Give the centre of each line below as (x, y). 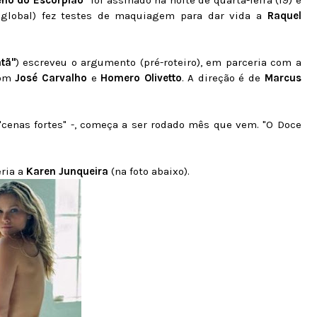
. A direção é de (223, 78)
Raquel (284, 16)
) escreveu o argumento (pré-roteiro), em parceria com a (158, 62)
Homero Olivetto (141, 78)
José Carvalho (53, 78)
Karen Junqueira (69, 171)
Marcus (283, 78)
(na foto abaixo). (150, 171)
